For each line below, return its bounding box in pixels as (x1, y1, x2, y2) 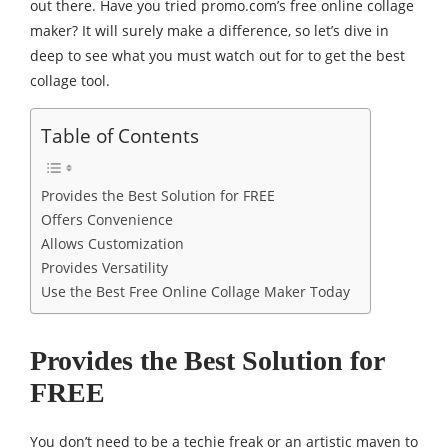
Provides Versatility (41, 258, 168, 278)
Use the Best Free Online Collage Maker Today (41, 282, 350, 302)
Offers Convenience (41, 210, 173, 230)
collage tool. (30, 71, 110, 91)
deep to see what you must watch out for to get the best (30, 46, 405, 66)
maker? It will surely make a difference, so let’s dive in (30, 21, 389, 41)
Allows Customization (41, 234, 184, 254)
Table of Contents (41, 122, 199, 150)
